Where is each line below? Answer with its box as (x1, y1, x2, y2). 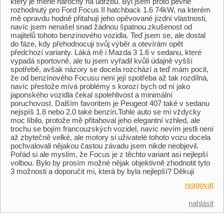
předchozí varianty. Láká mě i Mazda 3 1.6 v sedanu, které (10, 48, 201, 56)
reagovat (185, 180, 213, 189)
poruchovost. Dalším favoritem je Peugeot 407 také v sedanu (10, 99, 209, 107)
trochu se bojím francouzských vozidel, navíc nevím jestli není (10, 124, 213, 133)
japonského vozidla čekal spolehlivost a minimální (10, 90, 172, 99)
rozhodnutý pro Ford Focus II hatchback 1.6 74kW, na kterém (10, 5, 210, 14)
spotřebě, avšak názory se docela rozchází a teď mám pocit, (10, 65, 208, 73)
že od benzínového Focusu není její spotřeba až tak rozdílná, (10, 73, 208, 82)
